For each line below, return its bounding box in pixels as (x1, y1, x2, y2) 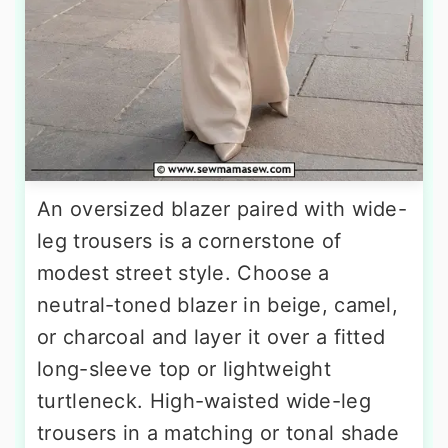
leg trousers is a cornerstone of (37, 229, 342, 254)
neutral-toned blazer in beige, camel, (37, 293, 399, 318)
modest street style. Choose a (37, 261, 330, 286)
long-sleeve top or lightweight (37, 357, 331, 382)
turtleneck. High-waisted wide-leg (37, 389, 371, 414)
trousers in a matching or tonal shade (37, 421, 400, 446)
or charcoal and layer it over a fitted (37, 325, 386, 350)
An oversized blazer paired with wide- (37, 197, 408, 222)
